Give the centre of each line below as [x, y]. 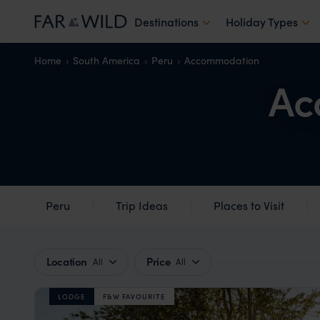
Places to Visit [249, 205]
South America [106, 60]
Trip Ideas [142, 205]
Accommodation [222, 60]
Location [67, 262]
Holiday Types [262, 21]
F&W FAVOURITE [134, 296]
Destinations [166, 21]
